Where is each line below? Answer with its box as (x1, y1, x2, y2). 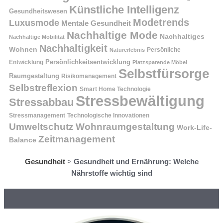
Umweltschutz (9, 121, 74, 132)
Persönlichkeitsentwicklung (45, 58, 130, 66)
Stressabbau (9, 96, 74, 109)
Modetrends (133, 16, 189, 28)
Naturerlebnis (110, 46, 145, 53)
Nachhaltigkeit (39, 42, 108, 54)
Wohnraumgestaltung (76, 120, 175, 132)
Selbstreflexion (9, 82, 78, 93)
